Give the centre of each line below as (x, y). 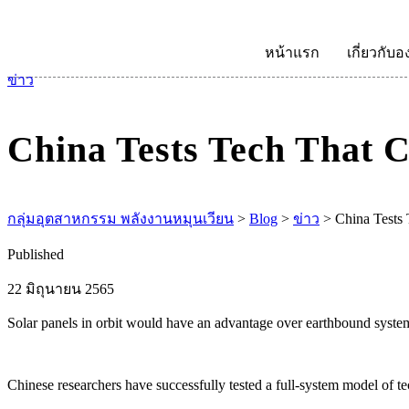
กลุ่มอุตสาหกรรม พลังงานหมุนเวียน (121, 219)
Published (36, 254)
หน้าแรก (292, 52)
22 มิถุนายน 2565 (61, 289)
